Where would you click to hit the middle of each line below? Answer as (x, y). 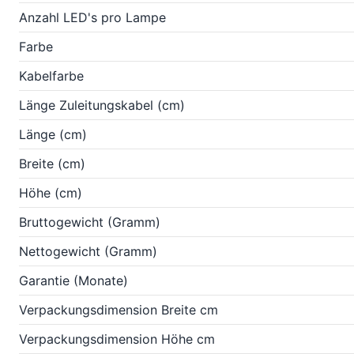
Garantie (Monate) (73, 281)
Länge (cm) (53, 134)
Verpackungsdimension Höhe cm (117, 339)
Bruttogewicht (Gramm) (90, 222)
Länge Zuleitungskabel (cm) (102, 105)
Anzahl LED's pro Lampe (92, 17)
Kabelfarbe (51, 76)
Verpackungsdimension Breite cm (119, 310)
